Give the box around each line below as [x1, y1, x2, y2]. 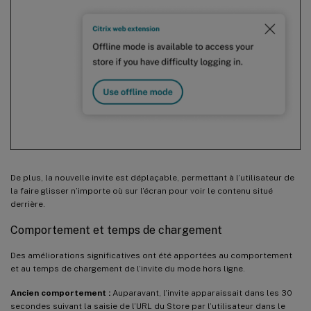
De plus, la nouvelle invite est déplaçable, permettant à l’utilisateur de [10, 172, 294, 183]
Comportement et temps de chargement [10, 223, 222, 237]
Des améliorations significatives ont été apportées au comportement [10, 250, 292, 260]
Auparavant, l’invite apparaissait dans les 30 [110, 287, 292, 298]
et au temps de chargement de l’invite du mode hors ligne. [10, 263, 245, 274]
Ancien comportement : [10, 287, 110, 298]
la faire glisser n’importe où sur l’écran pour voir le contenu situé [10, 185, 273, 196]
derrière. [10, 199, 45, 209]
